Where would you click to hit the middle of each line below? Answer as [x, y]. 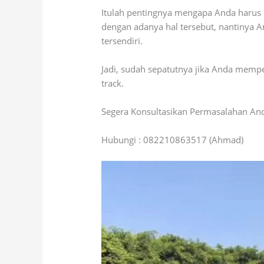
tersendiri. [122, 40]
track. [113, 83]
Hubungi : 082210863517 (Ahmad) [173, 139]
